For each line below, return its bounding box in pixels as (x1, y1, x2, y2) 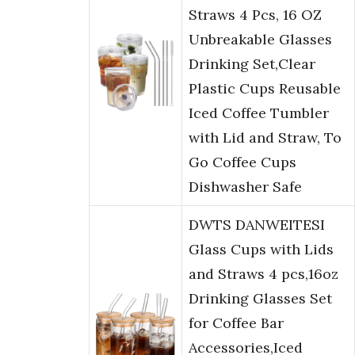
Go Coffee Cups (189, 153, 296, 172)
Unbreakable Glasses (189, 30, 332, 49)
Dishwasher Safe (189, 177, 302, 197)
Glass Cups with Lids (189, 240, 334, 259)
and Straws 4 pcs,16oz (189, 265, 338, 284)
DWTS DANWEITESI (189, 216, 325, 235)
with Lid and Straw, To (189, 128, 342, 147)
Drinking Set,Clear (189, 55, 315, 74)
